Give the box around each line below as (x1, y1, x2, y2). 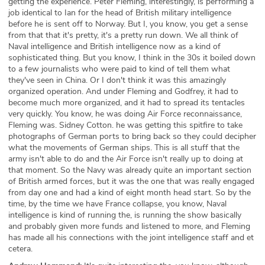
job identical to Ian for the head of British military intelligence (8, 7, 231, 18)
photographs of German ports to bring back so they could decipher (8, 131, 256, 142)
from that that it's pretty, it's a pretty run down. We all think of (8, 30, 238, 41)
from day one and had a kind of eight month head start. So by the (8, 187, 251, 198)
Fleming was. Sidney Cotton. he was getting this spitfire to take (8, 119, 243, 131)
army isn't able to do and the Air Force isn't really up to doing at (8, 153, 243, 164)
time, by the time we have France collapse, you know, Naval (8, 198, 227, 209)
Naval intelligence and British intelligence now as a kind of (8, 41, 221, 52)
